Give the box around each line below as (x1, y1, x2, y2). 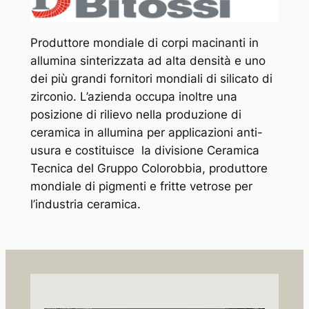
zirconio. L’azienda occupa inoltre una (30, 89, 237, 103)
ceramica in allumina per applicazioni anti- (30, 125, 263, 139)
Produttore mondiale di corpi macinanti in (30, 35, 259, 50)
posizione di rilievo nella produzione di (30, 107, 241, 121)
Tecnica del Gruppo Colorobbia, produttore (30, 161, 268, 175)
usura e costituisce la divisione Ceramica (30, 143, 259, 157)
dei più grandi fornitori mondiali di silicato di (30, 71, 272, 86)
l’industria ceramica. (30, 197, 141, 211)
